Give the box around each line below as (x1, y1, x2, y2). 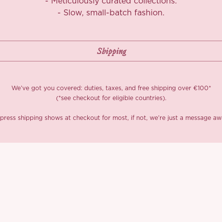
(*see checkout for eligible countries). (55, 95, 166, 101)
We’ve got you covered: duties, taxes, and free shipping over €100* (11, 85, 211, 91)
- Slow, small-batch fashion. (57, 8, 165, 17)
